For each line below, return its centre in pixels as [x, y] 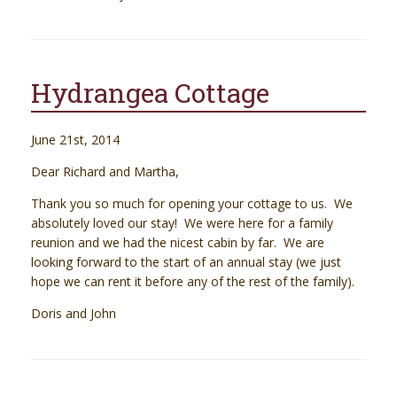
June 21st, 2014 [75, 140]
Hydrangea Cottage [150, 93]
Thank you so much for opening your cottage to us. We [192, 204]
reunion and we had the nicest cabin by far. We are [178, 243]
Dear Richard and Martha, [105, 172]
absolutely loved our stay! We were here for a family [182, 223]
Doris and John [74, 314]
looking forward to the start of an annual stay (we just [186, 262]
